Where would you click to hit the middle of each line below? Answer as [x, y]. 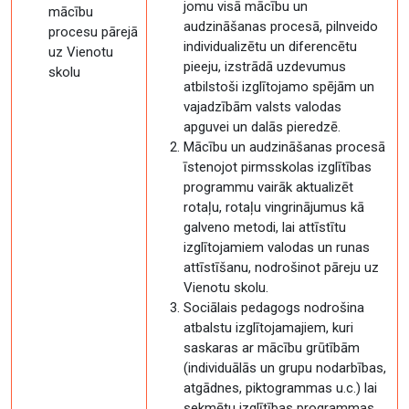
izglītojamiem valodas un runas [277, 247]
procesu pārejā [93, 32]
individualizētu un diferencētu [270, 47]
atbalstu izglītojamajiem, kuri [268, 328]
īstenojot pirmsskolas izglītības [278, 167]
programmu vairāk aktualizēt [268, 187]
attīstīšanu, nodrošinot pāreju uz [281, 267]
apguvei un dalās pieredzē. [262, 127]
